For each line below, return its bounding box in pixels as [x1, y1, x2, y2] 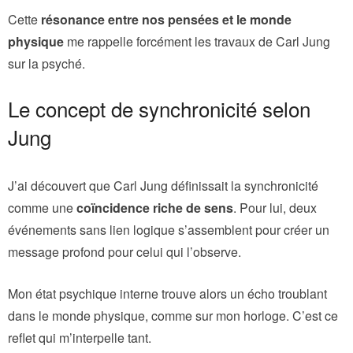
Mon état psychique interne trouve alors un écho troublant [8, 284, 327, 303]
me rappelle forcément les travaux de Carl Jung [64, 32, 330, 50]
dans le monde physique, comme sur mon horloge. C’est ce [8, 306, 338, 325]
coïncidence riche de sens [76, 198, 233, 217]
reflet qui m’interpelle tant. [8, 328, 151, 347]
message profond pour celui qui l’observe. [8, 242, 241, 261]
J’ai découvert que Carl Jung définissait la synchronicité [8, 176, 318, 195]
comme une [8, 198, 76, 217]
